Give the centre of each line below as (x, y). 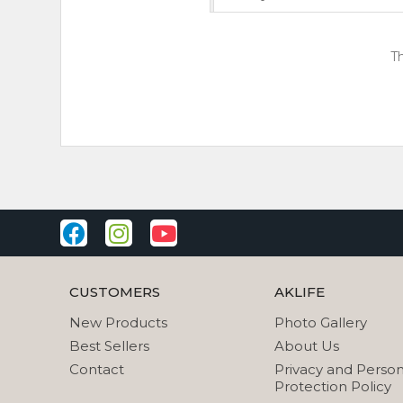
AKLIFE (299, 292)
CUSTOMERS (115, 292)
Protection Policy (332, 387)
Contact (97, 370)
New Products (118, 323)
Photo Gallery (320, 323)
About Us (306, 346)
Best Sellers (109, 346)
